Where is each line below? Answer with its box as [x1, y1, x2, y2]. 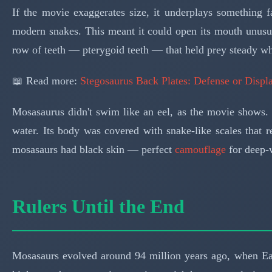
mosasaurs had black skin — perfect [12, 143, 175, 155]
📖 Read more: [12, 74, 80, 87]
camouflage [175, 143, 226, 155]
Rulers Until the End [12, 195, 185, 217]
